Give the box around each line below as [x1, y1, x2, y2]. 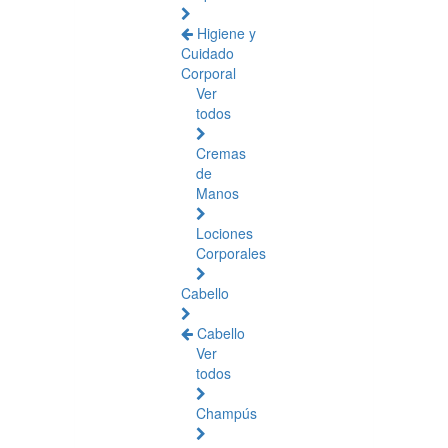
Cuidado [181, 43, 234, 63]
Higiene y [197, 23, 256, 43]
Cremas [196, 143, 246, 163]
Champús [196, 403, 257, 423]
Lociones [196, 223, 253, 243]
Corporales [196, 243, 266, 263]
